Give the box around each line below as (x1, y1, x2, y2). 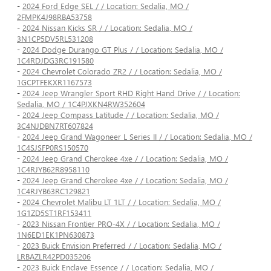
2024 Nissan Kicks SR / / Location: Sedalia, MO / (22, 22, 192, 33)
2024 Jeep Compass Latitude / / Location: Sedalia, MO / (22, 109, 219, 120)
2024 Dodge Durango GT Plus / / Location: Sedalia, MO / (22, 44, 223, 55)
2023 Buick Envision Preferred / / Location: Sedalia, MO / (22, 240, 221, 251)
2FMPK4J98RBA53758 (17, 11, 92, 22)
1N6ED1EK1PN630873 (17, 229, 94, 240)
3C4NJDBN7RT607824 (17, 120, 93, 131)
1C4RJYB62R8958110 (17, 164, 90, 175)
